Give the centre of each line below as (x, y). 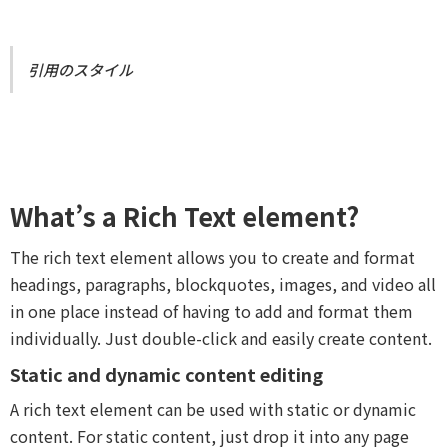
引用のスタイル (80, 70)
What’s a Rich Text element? (184, 216)
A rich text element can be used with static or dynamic (213, 409)
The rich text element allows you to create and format (212, 257)
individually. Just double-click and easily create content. (221, 338)
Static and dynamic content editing (166, 374)
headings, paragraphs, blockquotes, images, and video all (223, 284)
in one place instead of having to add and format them (211, 311)
